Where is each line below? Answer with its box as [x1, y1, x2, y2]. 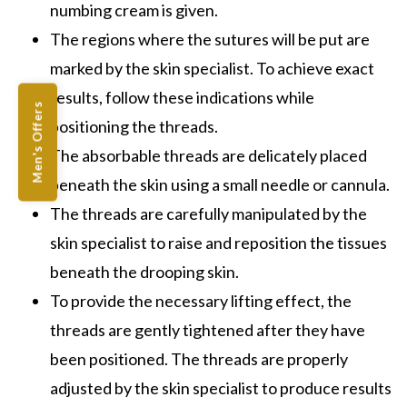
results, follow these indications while [50, 86, 314, 107]
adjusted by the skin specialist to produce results [50, 377, 392, 398]
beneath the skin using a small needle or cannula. [50, 174, 392, 194]
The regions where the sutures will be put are [50, 28, 370, 49]
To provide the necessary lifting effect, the [50, 290, 352, 311]
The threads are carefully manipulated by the [50, 203, 367, 223]
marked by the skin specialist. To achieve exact [50, 57, 374, 78]
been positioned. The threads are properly [50, 348, 348, 369]
